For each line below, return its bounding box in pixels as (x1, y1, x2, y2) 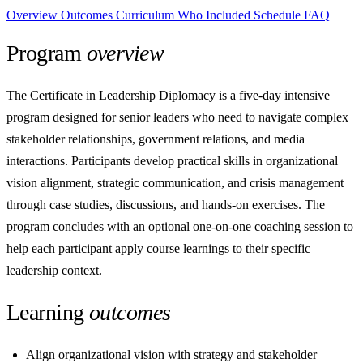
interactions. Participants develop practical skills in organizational (6, 154, 338, 169)
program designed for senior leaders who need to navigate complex (6, 110, 348, 125)
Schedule (254, 8, 304, 22)
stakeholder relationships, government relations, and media (6, 132, 305, 147)
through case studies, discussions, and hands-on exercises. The (6, 198, 325, 212)
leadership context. (6, 263, 102, 278)
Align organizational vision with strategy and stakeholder (26, 347, 317, 361)
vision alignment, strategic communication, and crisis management (6, 176, 344, 190)
